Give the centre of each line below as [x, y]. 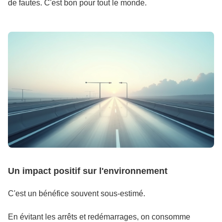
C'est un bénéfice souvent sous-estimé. [77, 194]
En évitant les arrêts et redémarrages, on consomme [99, 217]
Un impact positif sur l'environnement [88, 171]
